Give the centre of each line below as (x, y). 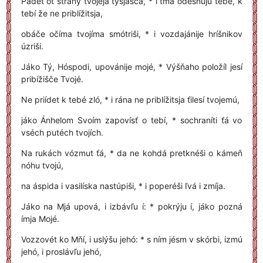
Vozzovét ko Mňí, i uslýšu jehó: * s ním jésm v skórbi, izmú (131, 239)
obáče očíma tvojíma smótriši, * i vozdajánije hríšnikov (131, 34)
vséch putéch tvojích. (62, 132)
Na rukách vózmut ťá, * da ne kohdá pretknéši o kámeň (131, 153)
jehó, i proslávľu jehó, (61, 252)
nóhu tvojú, (42, 165)
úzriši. (32, 46)
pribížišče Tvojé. (52, 79)
